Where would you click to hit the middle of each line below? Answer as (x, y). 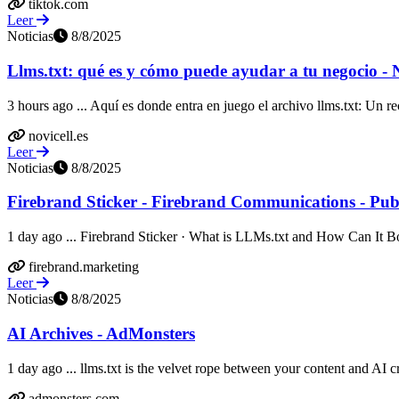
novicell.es (58, 135)
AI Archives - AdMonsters (101, 333)
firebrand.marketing (84, 267)
